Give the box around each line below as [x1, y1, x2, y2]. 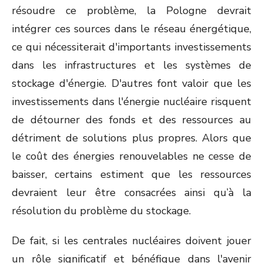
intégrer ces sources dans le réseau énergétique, [12, 22, 251, 36]
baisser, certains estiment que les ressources [12, 167, 251, 181]
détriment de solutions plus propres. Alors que [12, 131, 251, 145]
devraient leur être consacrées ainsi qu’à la [12, 186, 251, 200]
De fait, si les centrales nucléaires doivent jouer [12, 234, 251, 248]
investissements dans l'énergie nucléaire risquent [12, 95, 251, 109]
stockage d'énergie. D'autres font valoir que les [12, 76, 251, 90]
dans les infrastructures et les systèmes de [12, 58, 251, 72]
